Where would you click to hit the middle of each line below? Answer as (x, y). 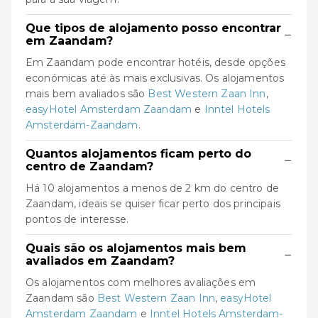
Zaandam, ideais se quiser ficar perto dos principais (153, 204)
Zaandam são (61, 298)
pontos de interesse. (77, 219)
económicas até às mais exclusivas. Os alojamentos (155, 78)
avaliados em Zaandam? (100, 261)
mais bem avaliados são (87, 94)
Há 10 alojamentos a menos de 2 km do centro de (152, 188)
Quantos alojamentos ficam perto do (138, 154)
